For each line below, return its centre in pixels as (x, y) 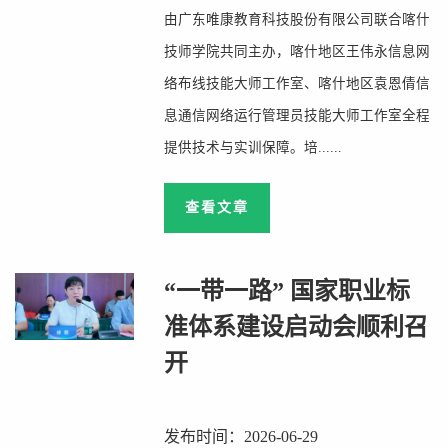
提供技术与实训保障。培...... (253, 147)
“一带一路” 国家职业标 (287, 291)
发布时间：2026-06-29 (241, 436)
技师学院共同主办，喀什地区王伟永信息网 (297, 51)
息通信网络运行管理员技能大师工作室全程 (297, 115)
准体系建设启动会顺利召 (296, 327)
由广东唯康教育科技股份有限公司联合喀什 (297, 19)
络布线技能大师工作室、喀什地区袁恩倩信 (297, 83)
